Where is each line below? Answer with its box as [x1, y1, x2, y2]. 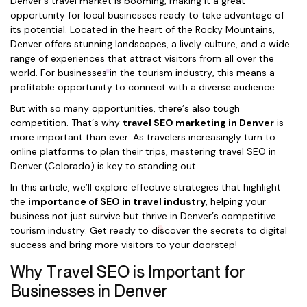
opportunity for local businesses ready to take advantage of [10, 9, 284, 21]
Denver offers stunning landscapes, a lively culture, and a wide [10, 38, 290, 50]
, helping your [206, 195, 266, 208]
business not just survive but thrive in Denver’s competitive [10, 210, 276, 222]
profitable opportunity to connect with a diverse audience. [10, 81, 277, 93]
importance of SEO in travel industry [28, 195, 206, 208]
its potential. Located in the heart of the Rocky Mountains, [10, 23, 275, 36]
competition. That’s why [10, 116, 123, 129]
